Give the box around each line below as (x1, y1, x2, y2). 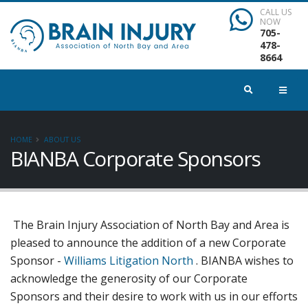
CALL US (260, 6, 291, 18)
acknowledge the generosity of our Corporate (10, 271, 247, 286)
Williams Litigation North (64, 253, 193, 268)
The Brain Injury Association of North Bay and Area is (10, 217, 289, 232)
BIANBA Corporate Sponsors (10, 144, 261, 173)
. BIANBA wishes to (193, 253, 294, 268)
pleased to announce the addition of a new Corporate (10, 235, 286, 250)
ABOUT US (44, 135, 80, 144)
